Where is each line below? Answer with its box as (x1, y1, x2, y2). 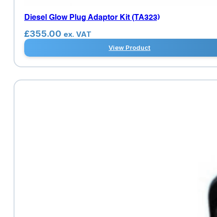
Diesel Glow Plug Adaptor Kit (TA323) (24, 14, 160, 22)
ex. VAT (63, 29, 92, 39)
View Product (108, 44, 151, 52)
